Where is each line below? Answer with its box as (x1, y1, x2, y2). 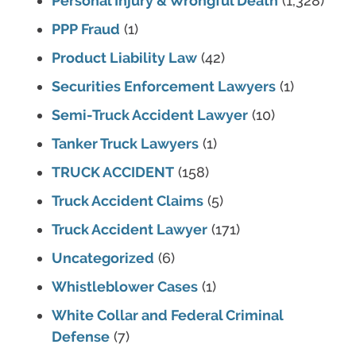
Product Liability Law (52, 49, 197, 67)
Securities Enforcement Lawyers (52, 78, 276, 95)
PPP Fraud (52, 21, 120, 38)
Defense (52, 328, 110, 346)
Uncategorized (52, 250, 154, 267)
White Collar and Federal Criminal (52, 307, 283, 324)
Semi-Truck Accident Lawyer (52, 106, 248, 124)
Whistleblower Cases (52, 278, 198, 296)
